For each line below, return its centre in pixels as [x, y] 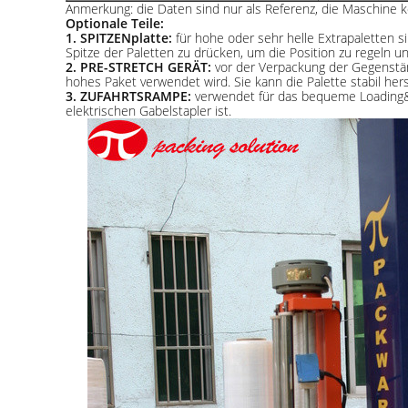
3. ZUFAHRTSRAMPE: [128, 96]
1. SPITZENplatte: [119, 38]
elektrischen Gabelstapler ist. [148, 111]
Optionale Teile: [115, 23]
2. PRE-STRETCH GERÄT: [138, 67]
